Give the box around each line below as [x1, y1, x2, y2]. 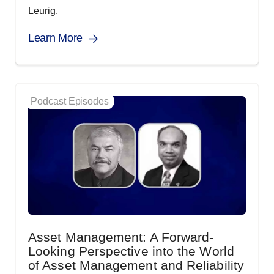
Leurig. [28, 6, 58, 17]
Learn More [28, 32, 83, 45]
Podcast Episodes [31, 96, 109, 107]
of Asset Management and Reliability [28, 258, 244, 273]
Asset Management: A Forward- [28, 230, 214, 245]
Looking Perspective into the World [28, 244, 234, 259]
